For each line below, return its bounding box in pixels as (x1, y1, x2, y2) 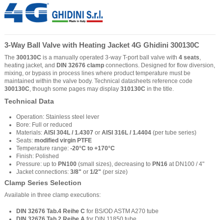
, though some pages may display (29, 85, 120, 92)
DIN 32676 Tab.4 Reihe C (16, 207, 85, 215)
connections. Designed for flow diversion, (104, 61, 215, 69)
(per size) (101, 168, 128, 175)
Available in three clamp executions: (4, 191, 101, 198)
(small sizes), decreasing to (77, 160, 152, 167)
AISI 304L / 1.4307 (44, 129, 93, 136)
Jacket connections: (16, 168, 70, 175)
